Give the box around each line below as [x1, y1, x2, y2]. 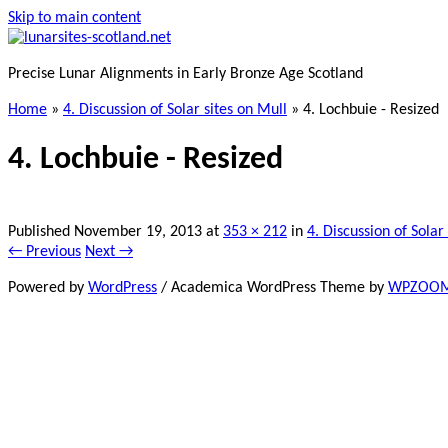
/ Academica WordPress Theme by [157, 279, 388, 296]
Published [8, 223, 74, 240]
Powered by [8, 279, 88, 296]
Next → [85, 243, 133, 260]
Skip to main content [8, 10, 141, 26]
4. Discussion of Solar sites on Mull [63, 102, 287, 118]
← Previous [8, 243, 81, 260]
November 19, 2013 [74, 223, 202, 240]
